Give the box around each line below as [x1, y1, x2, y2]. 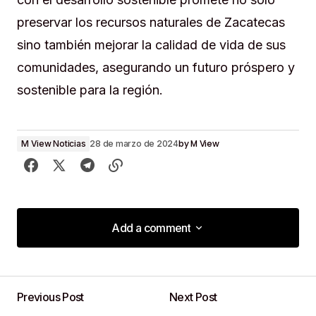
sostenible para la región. [17, 83, 163, 98]
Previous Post [17, 290, 84, 305]
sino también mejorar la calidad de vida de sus [17, 37, 286, 53]
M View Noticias [21, 138, 86, 150]
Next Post [169, 290, 217, 305]
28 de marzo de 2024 [90, 138, 178, 150]
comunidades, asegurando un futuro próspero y [17, 60, 295, 75]
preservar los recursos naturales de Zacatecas [17, 15, 285, 30]
